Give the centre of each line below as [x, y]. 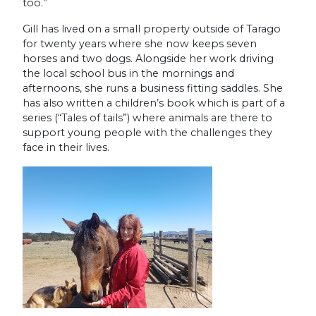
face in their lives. [66, 147]
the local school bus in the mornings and [128, 73]
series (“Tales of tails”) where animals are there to [147, 117]
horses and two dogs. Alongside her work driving [148, 58]
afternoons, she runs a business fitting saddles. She [153, 88]
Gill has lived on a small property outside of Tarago [152, 29]
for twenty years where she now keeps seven [140, 43]
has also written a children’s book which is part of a [154, 103]
